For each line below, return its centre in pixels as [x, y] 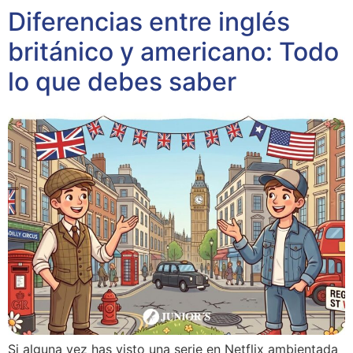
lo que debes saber [122, 82]
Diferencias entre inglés [149, 22]
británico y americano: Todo [173, 52]
